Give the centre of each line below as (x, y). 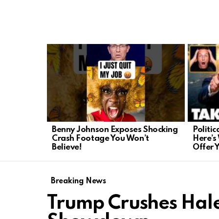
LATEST (59, 49)
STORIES (61, 56)
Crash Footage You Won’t (100, 139)
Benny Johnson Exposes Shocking (115, 130)
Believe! (67, 148)
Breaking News (78, 182)
